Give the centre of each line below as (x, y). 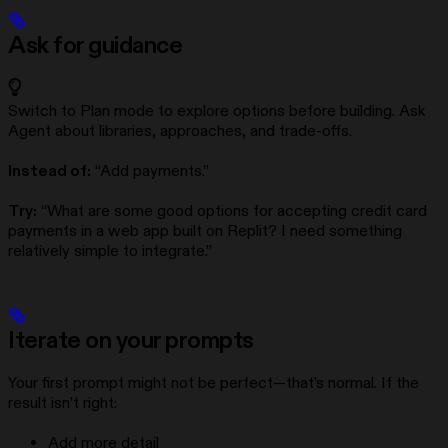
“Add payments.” (150, 171)
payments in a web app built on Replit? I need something (205, 231)
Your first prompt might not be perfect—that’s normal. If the (213, 383)
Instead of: (49, 171)
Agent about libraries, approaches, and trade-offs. (180, 131)
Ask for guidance (95, 46)
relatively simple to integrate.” (110, 251)
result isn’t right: (62, 403)
